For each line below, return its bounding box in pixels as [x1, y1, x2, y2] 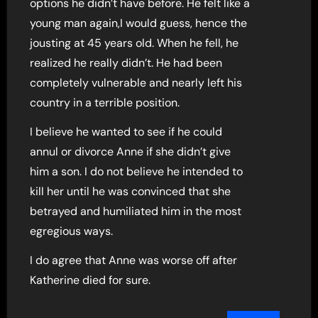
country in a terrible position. [30, 94, 180, 110]
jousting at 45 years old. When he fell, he [30, 35, 239, 50]
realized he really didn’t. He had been [30, 55, 223, 70]
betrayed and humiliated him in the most [30, 203, 242, 219]
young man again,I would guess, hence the [30, 15, 248, 31]
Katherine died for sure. [30, 272, 151, 287]
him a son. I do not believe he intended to [30, 163, 243, 179]
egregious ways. [30, 223, 114, 238]
